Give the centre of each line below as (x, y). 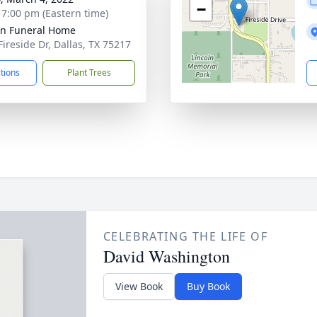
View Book (139, 286)
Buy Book (208, 286)
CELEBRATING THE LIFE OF (185, 236)
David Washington (166, 256)
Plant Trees (89, 73)
